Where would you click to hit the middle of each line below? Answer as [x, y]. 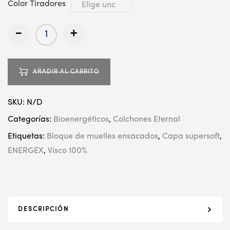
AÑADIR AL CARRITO [66, 72]
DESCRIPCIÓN [43, 209]
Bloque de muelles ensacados [102, 136]
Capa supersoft [191, 136]
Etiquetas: [27, 136]
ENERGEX [26, 151]
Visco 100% [68, 151]
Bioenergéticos [81, 119]
